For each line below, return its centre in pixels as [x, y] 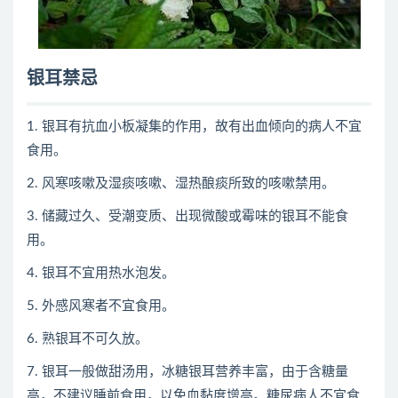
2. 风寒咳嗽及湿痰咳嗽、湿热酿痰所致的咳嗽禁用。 [181, 183]
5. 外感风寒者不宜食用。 [101, 306]
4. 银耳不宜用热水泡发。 [101, 273]
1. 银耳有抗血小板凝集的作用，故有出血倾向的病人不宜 [194, 127]
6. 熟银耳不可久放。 [88, 339]
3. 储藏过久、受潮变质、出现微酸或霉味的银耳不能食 [187, 216]
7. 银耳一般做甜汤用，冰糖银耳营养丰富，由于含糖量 [187, 372]
